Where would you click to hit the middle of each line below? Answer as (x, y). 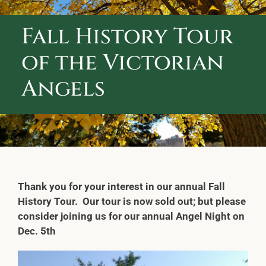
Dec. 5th (37, 231)
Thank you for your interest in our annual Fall (121, 187)
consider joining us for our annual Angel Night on (131, 216)
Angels (63, 89)
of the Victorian (122, 63)
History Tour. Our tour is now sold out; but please (132, 202)
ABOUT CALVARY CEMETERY (133, 20)
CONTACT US (133, 42)
